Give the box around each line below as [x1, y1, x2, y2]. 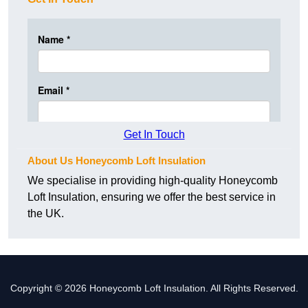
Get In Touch [123, 129, 185, 141]
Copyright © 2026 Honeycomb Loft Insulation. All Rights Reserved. [10, 283, 298, 294]
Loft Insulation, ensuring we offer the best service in [27, 191, 276, 203]
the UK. [27, 208, 64, 220]
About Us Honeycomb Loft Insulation [27, 155, 206, 167]
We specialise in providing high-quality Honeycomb [27, 175, 278, 187]
